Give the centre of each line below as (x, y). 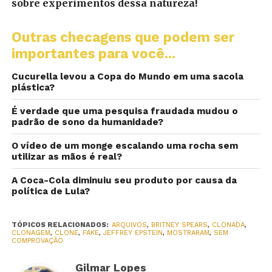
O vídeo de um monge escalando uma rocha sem (124, 146)
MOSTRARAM (188, 233)
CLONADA (228, 225)
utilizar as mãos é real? (66, 157)
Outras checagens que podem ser (123, 37)
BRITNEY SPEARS (179, 225)
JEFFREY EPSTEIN (133, 233)
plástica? (33, 88)
